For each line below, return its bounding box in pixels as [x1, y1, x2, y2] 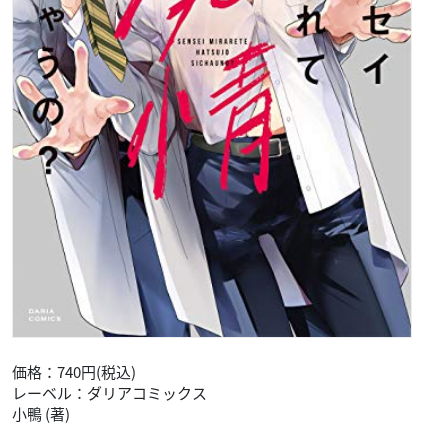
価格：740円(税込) [12, 360, 136, 383]
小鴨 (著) [12, 402, 73, 425]
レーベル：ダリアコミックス [12, 381, 207, 404]
